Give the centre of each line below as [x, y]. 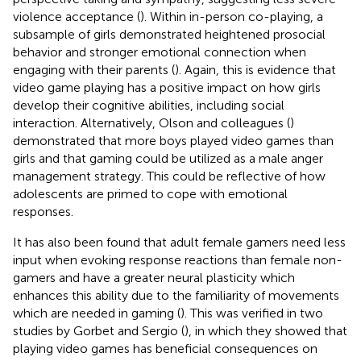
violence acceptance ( [77, 16]
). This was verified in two [252, 313]
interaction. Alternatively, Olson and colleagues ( [151, 122]
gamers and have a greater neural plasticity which [154, 277]
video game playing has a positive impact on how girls [167, 87]
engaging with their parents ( [94, 69]
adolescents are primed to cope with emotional [150, 193]
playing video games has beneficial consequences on [165, 348]
